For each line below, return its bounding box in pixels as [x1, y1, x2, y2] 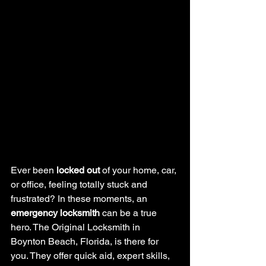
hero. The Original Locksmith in [11, 221, 142, 233]
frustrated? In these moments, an [11, 193, 150, 204]
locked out [56, 164, 100, 176]
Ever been [11, 164, 56, 176]
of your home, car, [100, 164, 179, 176]
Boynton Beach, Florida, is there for [11, 236, 161, 247]
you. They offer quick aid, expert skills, [11, 250, 172, 261]
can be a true [100, 207, 159, 218]
